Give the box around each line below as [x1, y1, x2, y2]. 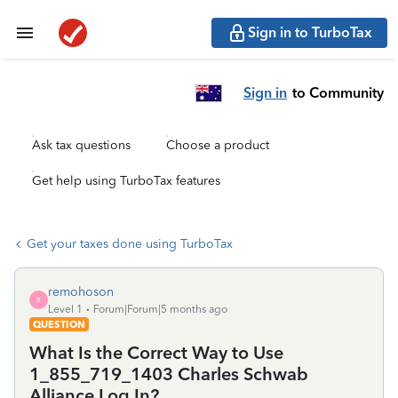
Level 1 [48, 303, 83, 315]
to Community [292, 84, 384, 101]
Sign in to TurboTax [248, 24, 372, 41]
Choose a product [166, 138, 269, 153]
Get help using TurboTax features [32, 173, 220, 188]
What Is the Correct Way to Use [29, 342, 283, 363]
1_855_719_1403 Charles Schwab [29, 363, 308, 385]
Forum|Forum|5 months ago [93, 303, 227, 315]
